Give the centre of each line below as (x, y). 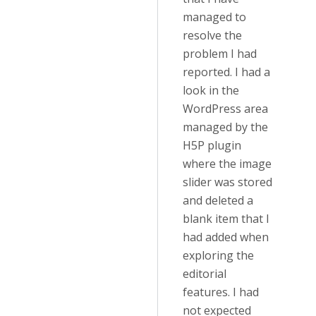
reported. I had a (226, 72)
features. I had (221, 292)
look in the (211, 90)
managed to (214, 17)
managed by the (225, 127)
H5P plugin (212, 145)
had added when (226, 237)
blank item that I (226, 219)
